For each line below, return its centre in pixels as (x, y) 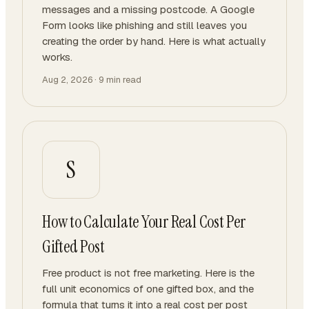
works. (57, 57)
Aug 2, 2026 (67, 80)
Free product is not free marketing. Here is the (148, 273)
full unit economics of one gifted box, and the (148, 289)
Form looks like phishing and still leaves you (144, 25)
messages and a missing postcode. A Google (148, 9)
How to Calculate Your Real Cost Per (144, 222)
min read (123, 80)
